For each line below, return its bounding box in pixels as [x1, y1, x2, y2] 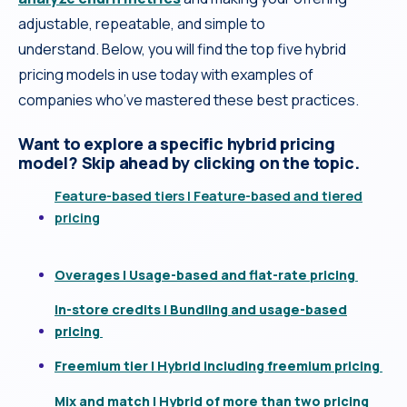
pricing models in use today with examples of [18, 64, 313, 84]
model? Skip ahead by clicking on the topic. [18, 151, 363, 174]
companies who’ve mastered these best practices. [18, 89, 362, 110]
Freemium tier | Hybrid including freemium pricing [55, 357, 382, 375]
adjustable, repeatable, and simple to [18, 13, 265, 34]
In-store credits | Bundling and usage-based [55, 301, 347, 318]
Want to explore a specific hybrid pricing [18, 132, 335, 154]
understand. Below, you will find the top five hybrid [18, 38, 346, 59]
